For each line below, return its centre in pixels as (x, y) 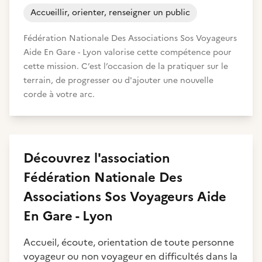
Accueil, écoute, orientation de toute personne (129, 242)
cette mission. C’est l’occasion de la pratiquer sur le (126, 66)
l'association (132, 158)
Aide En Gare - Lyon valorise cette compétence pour (127, 52)
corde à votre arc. (59, 94)
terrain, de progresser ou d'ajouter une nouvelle (118, 80)
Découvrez (59, 158)
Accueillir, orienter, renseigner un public (110, 13)
